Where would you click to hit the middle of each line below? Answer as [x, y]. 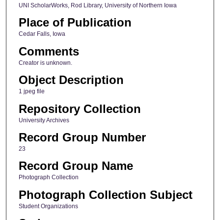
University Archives [44, 120]
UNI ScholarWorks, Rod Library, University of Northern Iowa [97, 5]
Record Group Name [76, 166]
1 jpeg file [31, 92]
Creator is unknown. [45, 63]
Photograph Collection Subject [105, 194]
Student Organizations [48, 206]
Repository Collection [80, 109]
